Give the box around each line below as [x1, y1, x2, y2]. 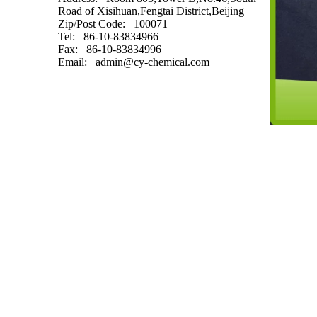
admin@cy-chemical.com [96, 56, 209, 68]
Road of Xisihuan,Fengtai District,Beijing [58, 5, 244, 17]
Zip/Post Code [58, 18, 122, 30]
